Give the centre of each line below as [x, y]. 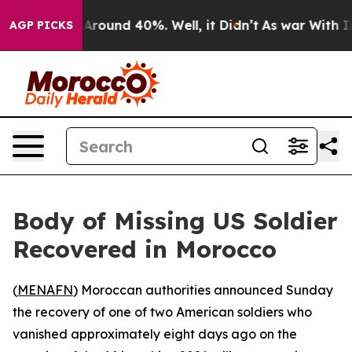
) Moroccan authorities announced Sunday [203, 290]
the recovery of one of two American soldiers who [162, 312]
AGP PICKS [41, 25]
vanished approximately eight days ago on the [155, 334]
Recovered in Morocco [145, 249]
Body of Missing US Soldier [175, 221]
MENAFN [45, 290]
